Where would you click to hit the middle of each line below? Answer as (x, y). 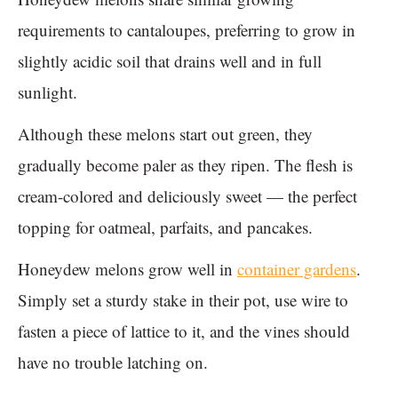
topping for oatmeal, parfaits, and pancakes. (165, 227)
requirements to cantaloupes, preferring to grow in (187, 30)
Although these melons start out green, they (165, 134)
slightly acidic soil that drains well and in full (170, 61)
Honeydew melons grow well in (127, 269)
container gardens (297, 269)
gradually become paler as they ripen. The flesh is (185, 165)
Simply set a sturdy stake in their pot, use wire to (183, 300)
